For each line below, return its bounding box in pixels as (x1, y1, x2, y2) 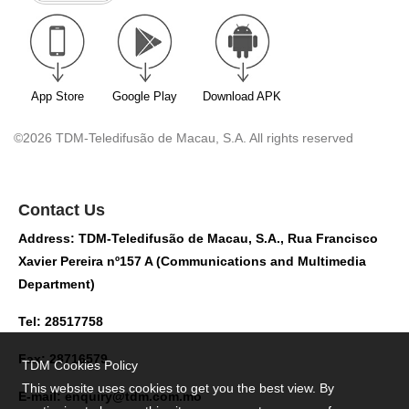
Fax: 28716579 (18, 351, 108, 366)
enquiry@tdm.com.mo (65, 388, 202, 404)
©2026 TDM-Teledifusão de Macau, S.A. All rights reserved (14, 130, 353, 145)
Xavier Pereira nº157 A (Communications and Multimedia (18, 253, 366, 268)
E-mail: (18, 388, 65, 404)
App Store (30, 89, 84, 103)
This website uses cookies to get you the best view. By (22, 381, 334, 395)
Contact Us (18, 200, 105, 219)
